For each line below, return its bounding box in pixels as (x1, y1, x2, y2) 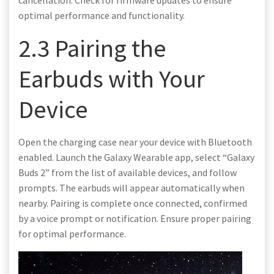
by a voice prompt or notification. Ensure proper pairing (18, 212, 251, 224)
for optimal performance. (18, 227, 126, 240)
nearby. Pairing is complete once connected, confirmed (18, 196, 247, 209)
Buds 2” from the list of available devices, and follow (18, 166, 237, 179)
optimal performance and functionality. (18, 9, 185, 21)
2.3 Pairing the (18, 32, 166, 64)
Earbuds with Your (18, 62, 205, 94)
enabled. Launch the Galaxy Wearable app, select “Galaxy (18, 150, 254, 163)
